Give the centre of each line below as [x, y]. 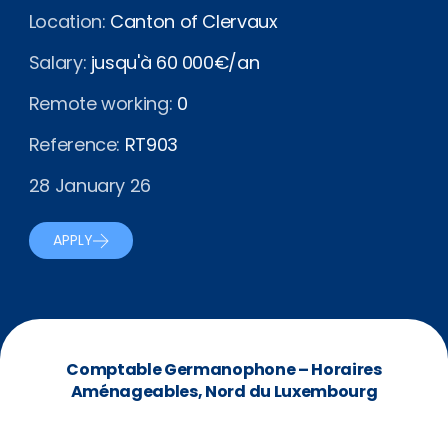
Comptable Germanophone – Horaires [224, 369]
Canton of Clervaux [191, 21]
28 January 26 [90, 185]
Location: [67, 21]
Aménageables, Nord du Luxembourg [224, 391]
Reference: [74, 144]
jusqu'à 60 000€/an [173, 62]
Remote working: [100, 103]
